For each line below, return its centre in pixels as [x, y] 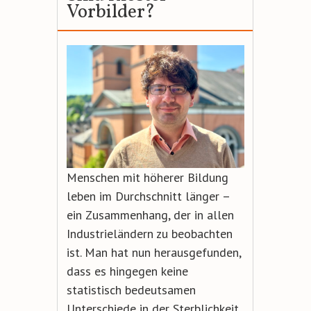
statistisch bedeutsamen [131, 290]
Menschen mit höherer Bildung [147, 178]
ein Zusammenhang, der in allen [150, 215]
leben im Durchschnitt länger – [148, 196]
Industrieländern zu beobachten [149, 234]
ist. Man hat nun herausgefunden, [153, 253]
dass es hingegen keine [127, 271]
